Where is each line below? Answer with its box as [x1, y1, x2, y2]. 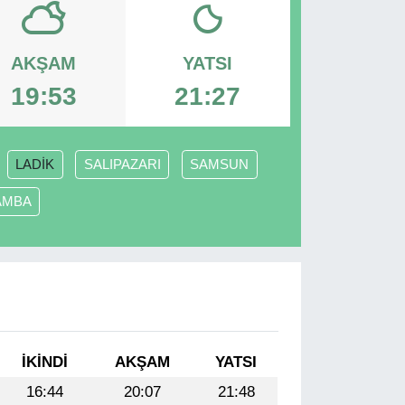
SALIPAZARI [83, 156, 161, 172]
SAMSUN [190, 156, 250, 172]
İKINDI [22, 353, 69, 371]
